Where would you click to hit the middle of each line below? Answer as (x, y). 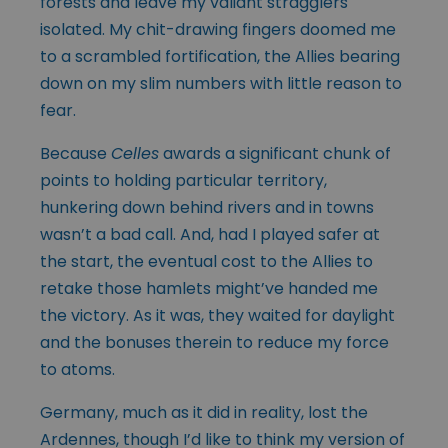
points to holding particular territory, (183, 180)
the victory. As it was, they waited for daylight (217, 315)
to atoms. (77, 369)
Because (75, 153)
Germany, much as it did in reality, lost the (204, 412)
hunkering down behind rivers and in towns (207, 207)
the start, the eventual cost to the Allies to (206, 261)
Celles (135, 153)
